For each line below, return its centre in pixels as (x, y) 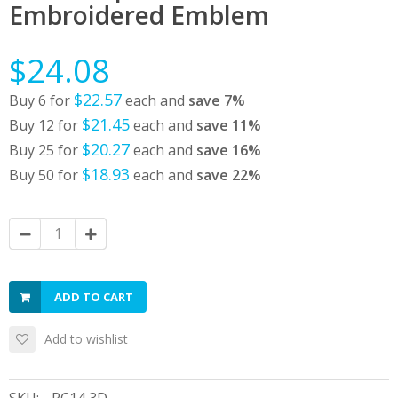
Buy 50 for (45, 175)
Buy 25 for (45, 150)
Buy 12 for (45, 125)
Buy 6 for (41, 100)
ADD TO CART (94, 297)
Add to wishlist (86, 339)
